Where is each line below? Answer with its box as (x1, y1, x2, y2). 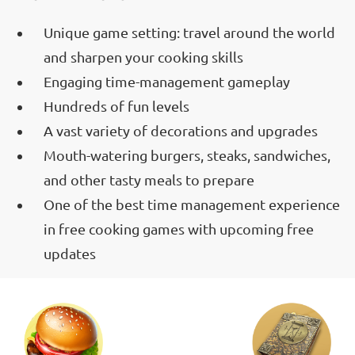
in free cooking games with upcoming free (44, 221, 314, 238)
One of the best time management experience (44, 197, 340, 213)
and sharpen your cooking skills (44, 49, 243, 66)
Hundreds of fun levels (44, 98, 189, 115)
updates (44, 246, 96, 262)
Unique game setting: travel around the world (44, 25, 335, 41)
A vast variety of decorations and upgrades (44, 123, 318, 139)
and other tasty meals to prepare (44, 172, 254, 189)
